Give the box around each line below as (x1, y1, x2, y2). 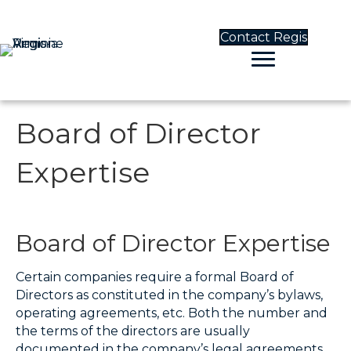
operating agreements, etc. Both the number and (16, 306, 327, 320)
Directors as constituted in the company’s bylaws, (16, 288, 323, 302)
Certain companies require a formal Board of (16, 270, 294, 284)
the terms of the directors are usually (16, 324, 250, 338)
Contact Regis (219, 29, 307, 45)
